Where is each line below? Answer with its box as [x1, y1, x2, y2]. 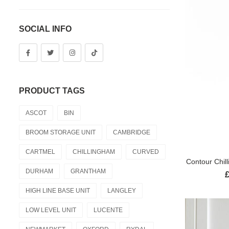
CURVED [132, 148, 159, 155]
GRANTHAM [71, 168, 106, 175]
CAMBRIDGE [113, 129, 150, 136]
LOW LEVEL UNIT [26, 207, 76, 214]
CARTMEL [26, 148, 55, 155]
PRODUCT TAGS [19, 86, 85, 95]
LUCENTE [94, 207, 123, 214]
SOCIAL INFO [19, 25, 72, 33]
